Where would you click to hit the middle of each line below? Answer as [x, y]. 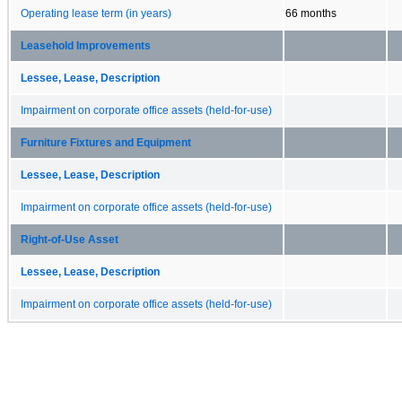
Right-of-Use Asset [70, 239]
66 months [311, 13]
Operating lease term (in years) [96, 13]
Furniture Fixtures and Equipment [106, 142]
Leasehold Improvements [86, 45]
